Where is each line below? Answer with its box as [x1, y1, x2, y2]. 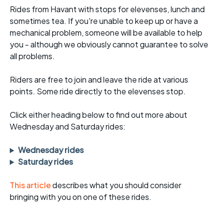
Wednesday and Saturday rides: [10, 121, 126, 132]
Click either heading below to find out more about [10, 109, 187, 120]
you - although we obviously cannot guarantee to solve [10, 39, 208, 50]
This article [10, 180, 52, 191]
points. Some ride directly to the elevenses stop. [10, 86, 186, 97]
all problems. [10, 51, 55, 62]
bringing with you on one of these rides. [10, 192, 152, 202]
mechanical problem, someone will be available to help [10, 27, 202, 38]
